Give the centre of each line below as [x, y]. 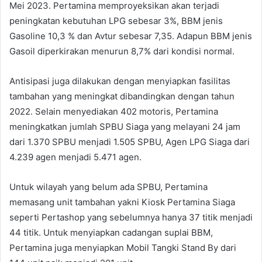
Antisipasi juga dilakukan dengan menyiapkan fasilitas [120, 81]
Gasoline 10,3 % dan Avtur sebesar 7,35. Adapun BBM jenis [131, 36]
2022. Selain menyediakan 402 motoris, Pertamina [114, 111]
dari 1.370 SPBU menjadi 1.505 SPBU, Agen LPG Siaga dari [130, 142]
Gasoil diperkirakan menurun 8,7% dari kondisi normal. [122, 51]
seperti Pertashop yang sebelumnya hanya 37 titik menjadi [131, 217]
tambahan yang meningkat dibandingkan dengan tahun [122, 96]
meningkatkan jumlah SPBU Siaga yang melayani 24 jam [125, 126]
